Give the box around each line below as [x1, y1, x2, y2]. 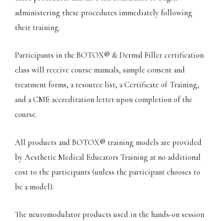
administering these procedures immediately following [15, 8, 192, 18]
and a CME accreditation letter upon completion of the [15, 95, 192, 105]
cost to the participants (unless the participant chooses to [15, 167, 200, 177]
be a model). [15, 182, 54, 192]
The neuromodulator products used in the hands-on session [15, 209, 204, 220]
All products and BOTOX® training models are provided [15, 137, 202, 147]
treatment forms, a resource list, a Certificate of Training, [15, 80, 199, 90]
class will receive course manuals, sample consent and [15, 65, 185, 75]
